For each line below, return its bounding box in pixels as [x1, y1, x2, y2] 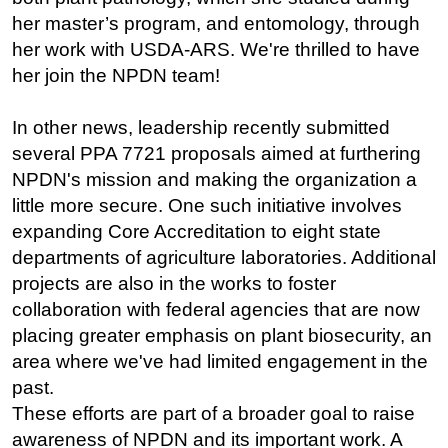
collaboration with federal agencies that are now [12, 299, 420, 321]
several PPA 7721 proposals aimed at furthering [12, 143, 421, 165]
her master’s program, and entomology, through [12, 13, 420, 35]
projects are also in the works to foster [12, 273, 336, 295]
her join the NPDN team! [12, 65, 220, 87]
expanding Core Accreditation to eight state [12, 221, 381, 243]
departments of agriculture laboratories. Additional [12, 247, 436, 269]
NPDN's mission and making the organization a [12, 169, 417, 191]
